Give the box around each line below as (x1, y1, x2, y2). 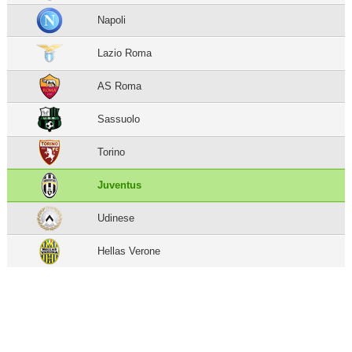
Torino (97, 145, 126, 158)
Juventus (97, 178, 142, 191)
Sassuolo (97, 112, 141, 125)
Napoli (97, 13, 126, 26)
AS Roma (97, 79, 142, 92)
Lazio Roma (97, 46, 152, 59)
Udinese (97, 211, 135, 224)
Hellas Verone (97, 244, 161, 257)
